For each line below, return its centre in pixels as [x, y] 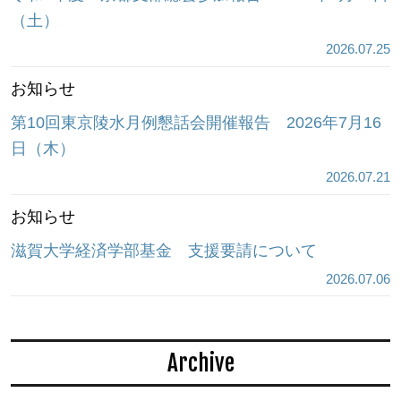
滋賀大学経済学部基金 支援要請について [163, 250]
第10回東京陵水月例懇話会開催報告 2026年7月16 [196, 122]
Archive [200, 363]
